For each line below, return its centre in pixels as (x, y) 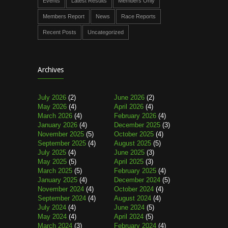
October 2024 (134, 189)
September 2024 (62, 198)
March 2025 (55, 171)
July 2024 (52, 207)
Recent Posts (60, 32)
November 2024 (61, 189)
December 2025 (137, 125)
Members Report (64, 16)
